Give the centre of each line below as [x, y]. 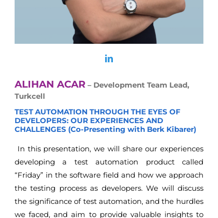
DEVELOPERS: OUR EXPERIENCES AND [89, 121]
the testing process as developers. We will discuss [109, 188]
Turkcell [30, 96]
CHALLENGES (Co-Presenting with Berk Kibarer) [105, 129]
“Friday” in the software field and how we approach [109, 175]
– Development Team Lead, [137, 85]
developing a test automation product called [109, 162]
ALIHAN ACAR [50, 84]
